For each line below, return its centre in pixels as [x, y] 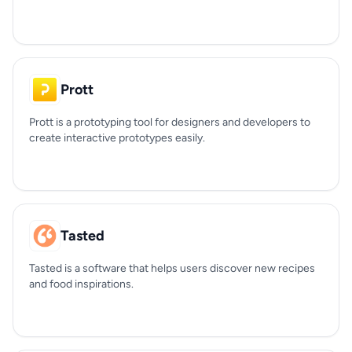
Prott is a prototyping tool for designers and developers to [170, 122]
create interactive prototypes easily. [117, 138]
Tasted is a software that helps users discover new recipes [172, 268]
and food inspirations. [81, 284]
